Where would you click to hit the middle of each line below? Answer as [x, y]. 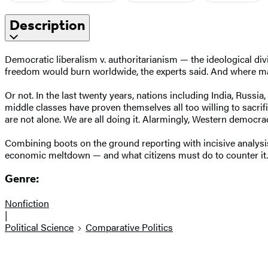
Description [47, 25]
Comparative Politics [129, 227]
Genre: [22, 179]
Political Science [39, 227]
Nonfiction [27, 203]
